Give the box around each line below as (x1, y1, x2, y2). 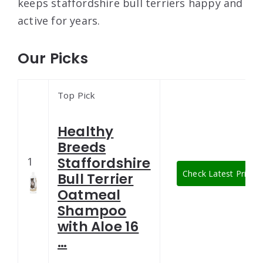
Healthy (58, 122, 114, 141)
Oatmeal (58, 186, 121, 205)
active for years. (18, 14, 100, 28)
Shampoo (58, 201, 127, 221)
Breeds (58, 138, 106, 157)
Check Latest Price (183, 168, 255, 180)
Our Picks (18, 48, 88, 69)
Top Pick (58, 89, 96, 102)
